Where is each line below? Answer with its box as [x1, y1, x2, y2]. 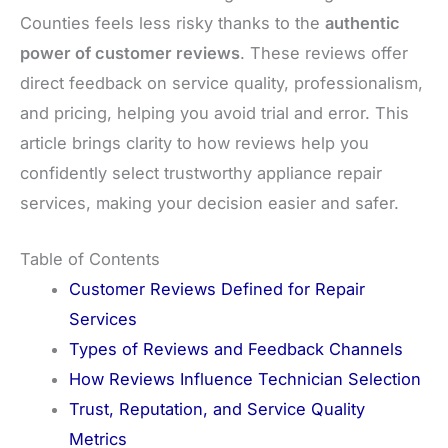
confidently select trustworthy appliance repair [20, 162, 382, 183]
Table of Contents [20, 248, 160, 269]
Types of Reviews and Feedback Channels [69, 338, 404, 359]
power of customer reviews [20, 42, 240, 63]
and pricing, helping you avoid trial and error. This [20, 102, 409, 123]
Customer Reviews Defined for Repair [69, 278, 366, 299]
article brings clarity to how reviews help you [20, 132, 369, 153]
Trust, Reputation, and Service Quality [69, 398, 366, 419]
